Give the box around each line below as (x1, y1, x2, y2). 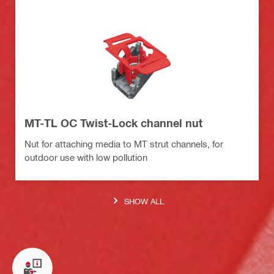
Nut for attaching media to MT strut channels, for (24, 138, 223, 150)
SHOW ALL (124, 196, 164, 206)
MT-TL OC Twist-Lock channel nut (24, 116, 202, 130)
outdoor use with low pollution (24, 152, 147, 163)
